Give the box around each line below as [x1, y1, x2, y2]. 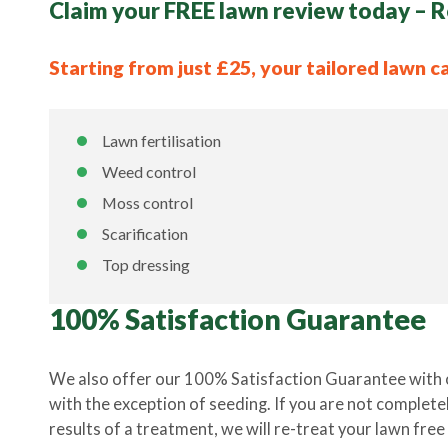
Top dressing [101, 255, 190, 274]
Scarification [101, 224, 188, 243]
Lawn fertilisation [101, 131, 221, 150]
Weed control [101, 162, 196, 181]
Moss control [101, 193, 193, 212]
